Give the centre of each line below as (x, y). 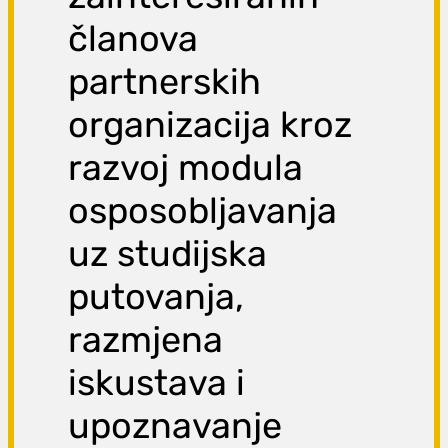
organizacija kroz (210, 125)
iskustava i (157, 383)
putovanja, (156, 297)
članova (133, 39)
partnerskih (165, 82)
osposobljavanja (203, 211)
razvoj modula (186, 168)
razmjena (146, 340)
